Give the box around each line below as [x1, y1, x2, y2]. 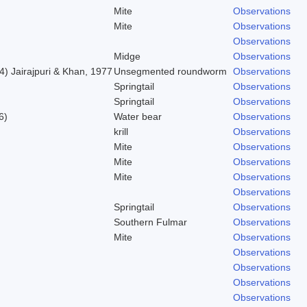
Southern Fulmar [114, 216, 187, 228]
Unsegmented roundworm [114, 65, 227, 77]
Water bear [114, 110, 162, 122]
